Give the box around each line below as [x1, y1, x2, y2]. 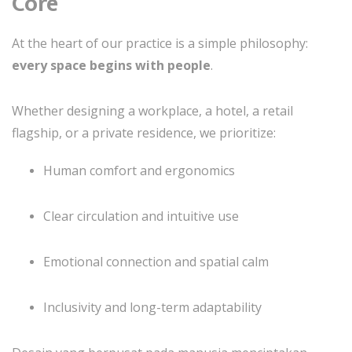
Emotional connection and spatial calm [43, 253, 269, 270]
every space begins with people [12, 57, 211, 74]
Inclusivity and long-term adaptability [43, 299, 262, 316]
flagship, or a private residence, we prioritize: [12, 124, 276, 141]
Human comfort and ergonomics [43, 162, 235, 179]
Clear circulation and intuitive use [43, 207, 239, 225]
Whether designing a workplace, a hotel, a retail [12, 102, 293, 119]
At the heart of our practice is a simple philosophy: [12, 35, 308, 52]
